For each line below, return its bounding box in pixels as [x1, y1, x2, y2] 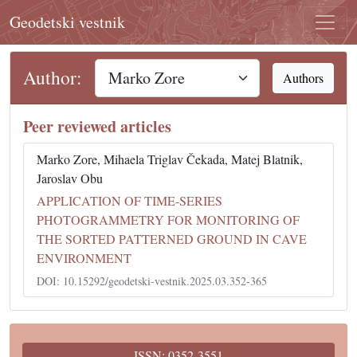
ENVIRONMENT [37, 249, 131, 266]
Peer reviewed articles [23, 115, 171, 138]
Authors [283, 69, 324, 86]
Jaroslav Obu [37, 170, 103, 186]
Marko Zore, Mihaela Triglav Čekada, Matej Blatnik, [37, 151, 303, 167]
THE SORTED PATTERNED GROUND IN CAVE [37, 230, 307, 247]
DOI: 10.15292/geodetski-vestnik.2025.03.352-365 [37, 273, 267, 288]
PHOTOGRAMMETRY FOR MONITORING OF [37, 211, 300, 228]
